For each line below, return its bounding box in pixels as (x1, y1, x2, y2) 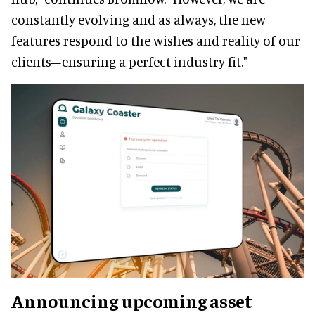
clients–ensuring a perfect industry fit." (11, 53, 247, 70)
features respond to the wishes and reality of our (11, 32, 300, 49)
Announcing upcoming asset (11, 288, 252, 312)
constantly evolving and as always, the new (11, 11, 266, 27)
